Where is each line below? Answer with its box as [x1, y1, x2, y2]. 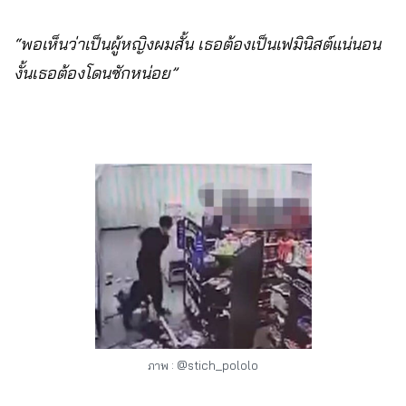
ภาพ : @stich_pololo [148, 358, 258, 373]
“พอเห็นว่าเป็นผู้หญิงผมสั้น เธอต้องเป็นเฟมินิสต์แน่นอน [14, 33, 381, 54]
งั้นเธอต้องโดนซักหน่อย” [14, 62, 177, 83]
